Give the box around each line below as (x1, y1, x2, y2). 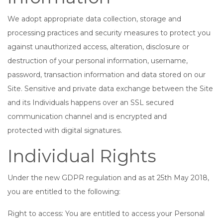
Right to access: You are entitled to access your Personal (7, 209, 205, 218)
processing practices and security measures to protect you (7, 28, 211, 37)
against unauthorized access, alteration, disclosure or (7, 42, 189, 51)
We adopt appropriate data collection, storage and (7, 14, 181, 23)
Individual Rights (7, 145, 156, 167)
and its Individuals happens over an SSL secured (7, 98, 174, 107)
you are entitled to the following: (7, 187, 120, 196)
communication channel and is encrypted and (7, 112, 167, 121)
